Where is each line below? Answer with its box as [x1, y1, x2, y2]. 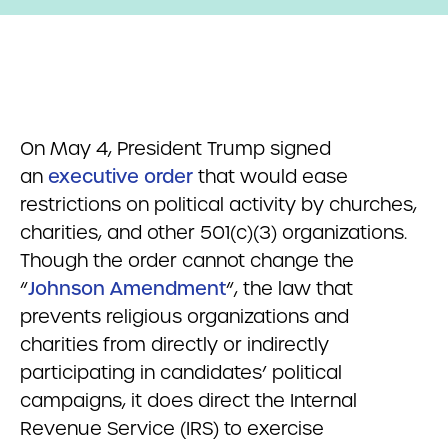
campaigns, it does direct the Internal [20, 389, 357, 412]
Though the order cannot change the [20, 249, 354, 272]
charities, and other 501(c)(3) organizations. [20, 221, 407, 244]
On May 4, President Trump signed [20, 137, 331, 160]
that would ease [193, 165, 348, 188]
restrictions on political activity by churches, [20, 193, 417, 216]
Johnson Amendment [28, 277, 226, 300]
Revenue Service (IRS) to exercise [20, 417, 324, 440]
